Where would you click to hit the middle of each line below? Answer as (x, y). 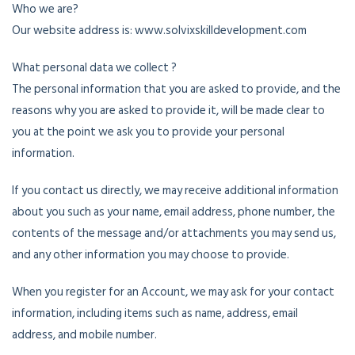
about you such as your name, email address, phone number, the (174, 212)
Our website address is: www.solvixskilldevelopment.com (159, 31)
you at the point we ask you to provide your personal (148, 132)
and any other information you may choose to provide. (151, 255)
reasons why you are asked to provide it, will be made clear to (168, 111)
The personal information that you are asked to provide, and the (176, 89)
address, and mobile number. (84, 335)
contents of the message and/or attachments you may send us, (174, 233)
